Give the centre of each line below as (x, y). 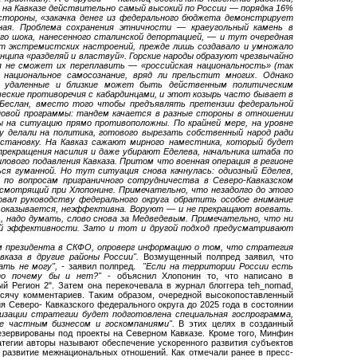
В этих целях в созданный (236, 323)
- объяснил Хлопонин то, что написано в (200, 275)
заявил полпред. (102, 266)
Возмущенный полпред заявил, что (219, 256)
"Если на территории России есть (215, 266)
